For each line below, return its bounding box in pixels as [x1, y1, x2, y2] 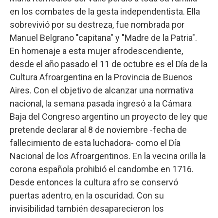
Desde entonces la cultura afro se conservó [10, 177, 178, 188]
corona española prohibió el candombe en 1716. [10, 164, 194, 175]
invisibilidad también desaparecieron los [10, 203, 164, 214]
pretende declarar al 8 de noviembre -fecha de [10, 125, 187, 135]
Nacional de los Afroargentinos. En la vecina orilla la [10, 151, 206, 162]
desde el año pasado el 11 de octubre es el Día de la [10, 59, 207, 70]
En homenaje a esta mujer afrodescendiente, [10, 46, 183, 56]
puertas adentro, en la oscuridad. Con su [10, 190, 164, 201]
